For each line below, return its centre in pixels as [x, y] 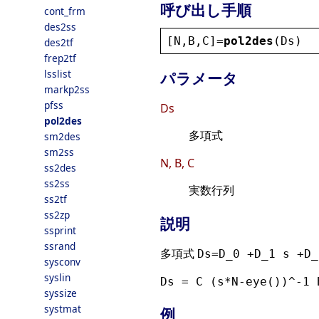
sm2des [62, 136]
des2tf [59, 42]
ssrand [60, 246]
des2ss [60, 27]
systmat [63, 309]
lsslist [58, 74]
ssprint [60, 230]
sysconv [62, 262]
